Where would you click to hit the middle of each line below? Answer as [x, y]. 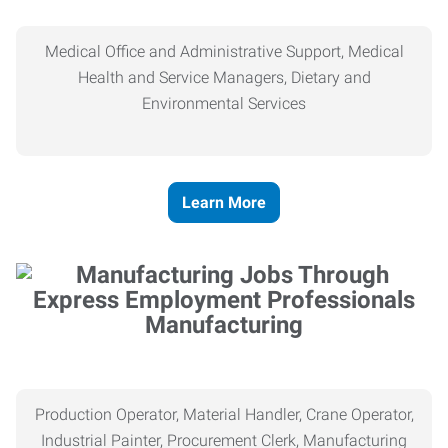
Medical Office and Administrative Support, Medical [224, 51]
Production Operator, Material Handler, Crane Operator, [224, 414]
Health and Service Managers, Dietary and [224, 77]
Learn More [224, 202]
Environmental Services [224, 103]
